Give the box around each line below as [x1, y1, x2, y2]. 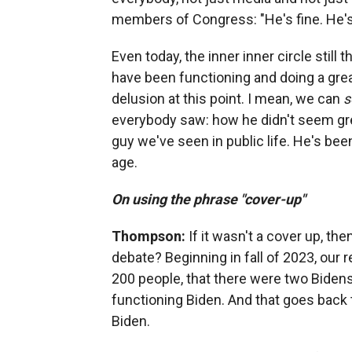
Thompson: [112, 227, 185, 244]
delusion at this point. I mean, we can [112, 90, 343, 107]
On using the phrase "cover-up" [112, 190, 306, 207]
